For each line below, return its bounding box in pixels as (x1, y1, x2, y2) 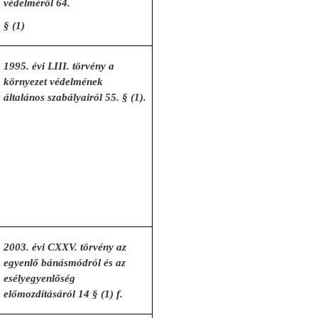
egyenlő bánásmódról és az (4, 257, 126, 268)
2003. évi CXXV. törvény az (4, 241, 127, 253)
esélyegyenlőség (4, 273, 76, 284)
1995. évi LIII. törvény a (4, 60, 115, 72)
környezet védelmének (4, 76, 104, 87)
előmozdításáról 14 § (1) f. (4, 288, 124, 300)
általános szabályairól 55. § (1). (4, 92, 147, 103)
